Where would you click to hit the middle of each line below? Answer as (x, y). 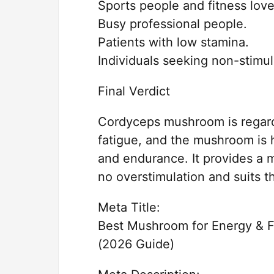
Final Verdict (134, 91)
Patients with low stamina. (173, 42)
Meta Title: (129, 207)
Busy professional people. (172, 24)
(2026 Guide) (136, 244)
